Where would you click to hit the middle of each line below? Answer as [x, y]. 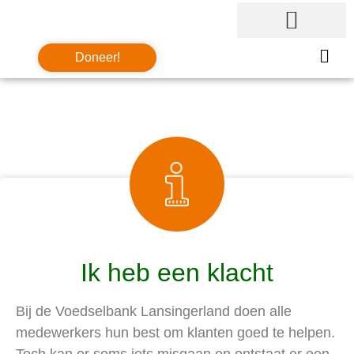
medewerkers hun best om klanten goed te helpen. [175, 333]
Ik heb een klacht [177, 273]
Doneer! [97, 57]
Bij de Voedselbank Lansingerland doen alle [154, 311]
